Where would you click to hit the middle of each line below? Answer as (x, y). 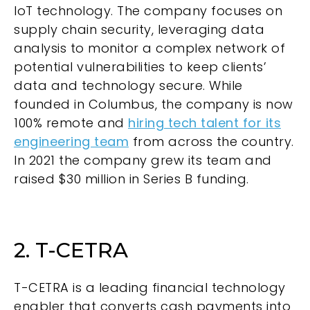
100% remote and (71, 122)
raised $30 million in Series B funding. (133, 179)
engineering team (71, 141)
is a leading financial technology (177, 288)
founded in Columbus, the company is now (154, 104)
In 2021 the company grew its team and (143, 160)
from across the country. (211, 141)
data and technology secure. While (128, 85)
